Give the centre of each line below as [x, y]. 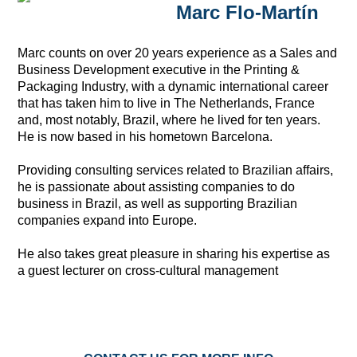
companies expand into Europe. [108, 220]
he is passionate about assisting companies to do [157, 186]
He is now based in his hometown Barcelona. [145, 136]
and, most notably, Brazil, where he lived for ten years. [169, 120]
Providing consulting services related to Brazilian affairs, [176, 170]
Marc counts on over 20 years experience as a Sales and [178, 53]
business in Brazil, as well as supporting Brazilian [158, 203]
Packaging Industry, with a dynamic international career [173, 86]
